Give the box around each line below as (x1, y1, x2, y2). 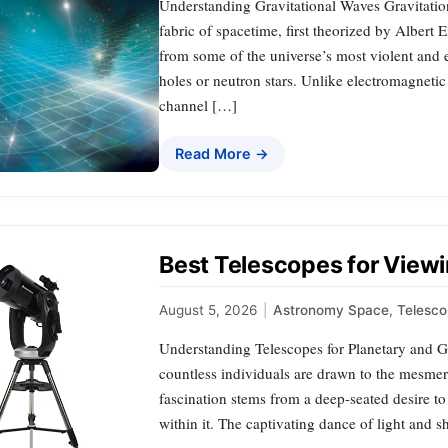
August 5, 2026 (159, 301, 257, 318)
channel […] (159, 95, 237, 116)
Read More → (175, 145, 269, 163)
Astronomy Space (273, 301, 389, 318)
